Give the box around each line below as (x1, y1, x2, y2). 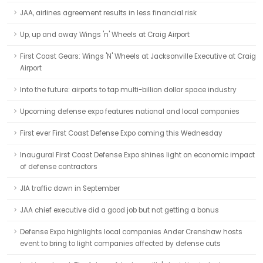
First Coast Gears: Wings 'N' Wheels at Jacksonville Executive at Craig (20, 52, 256, 61)
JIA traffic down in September (20, 184, 120, 193)
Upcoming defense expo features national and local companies (20, 107, 240, 116)
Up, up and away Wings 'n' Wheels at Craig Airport (20, 30, 190, 39)
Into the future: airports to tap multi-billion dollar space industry (20, 85, 237, 95)
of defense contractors (20, 162, 97, 171)
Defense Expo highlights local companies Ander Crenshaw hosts (20, 227, 242, 237)
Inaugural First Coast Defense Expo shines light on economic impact (20, 150, 255, 160)
